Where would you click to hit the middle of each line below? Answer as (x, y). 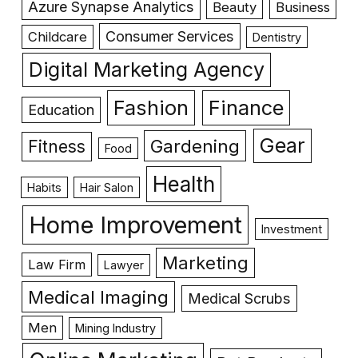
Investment (292, 229)
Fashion (151, 107)
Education (61, 109)
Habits (45, 187)
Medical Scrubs (240, 298)
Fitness (57, 146)
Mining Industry (115, 328)
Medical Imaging (99, 296)
